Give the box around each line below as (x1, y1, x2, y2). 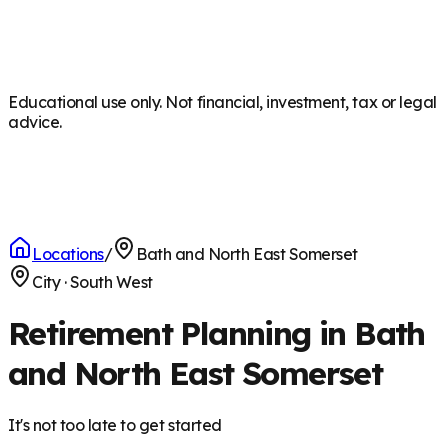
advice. (8, 112, 62, 132)
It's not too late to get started (8, 414, 222, 435)
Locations (32, 244, 104, 264)
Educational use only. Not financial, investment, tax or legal (8, 92, 437, 112)
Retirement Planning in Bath (8, 313, 425, 354)
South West (69, 272, 153, 292)
